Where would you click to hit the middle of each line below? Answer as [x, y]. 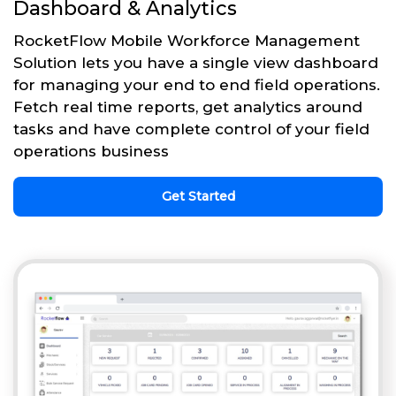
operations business [91, 152]
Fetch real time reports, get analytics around [188, 107]
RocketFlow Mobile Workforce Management [187, 41]
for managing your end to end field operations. [197, 85]
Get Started [198, 197]
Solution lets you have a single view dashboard [196, 63]
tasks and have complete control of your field [191, 129]
